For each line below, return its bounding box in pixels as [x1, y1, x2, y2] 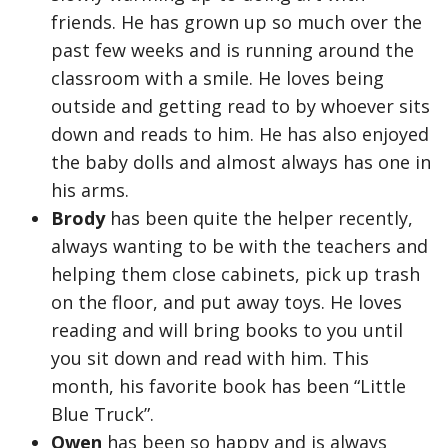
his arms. [51, 178, 134, 202]
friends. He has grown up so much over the [51, 10, 422, 34]
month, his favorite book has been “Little [51, 374, 406, 398]
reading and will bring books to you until [51, 318, 403, 342]
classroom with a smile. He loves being [51, 66, 384, 90]
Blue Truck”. [51, 402, 154, 426]
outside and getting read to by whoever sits [51, 94, 430, 118]
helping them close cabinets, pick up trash [51, 262, 420, 286]
